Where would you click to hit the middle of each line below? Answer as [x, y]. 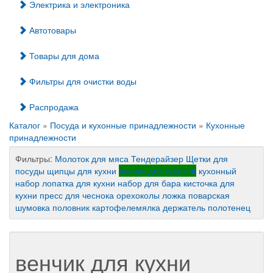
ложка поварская [196, 195]
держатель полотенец [207, 207]
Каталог [25, 125]
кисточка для [209, 183]
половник [71, 207]
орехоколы [138, 195]
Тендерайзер [157, 158]
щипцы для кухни [82, 171]
